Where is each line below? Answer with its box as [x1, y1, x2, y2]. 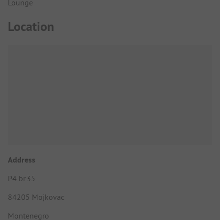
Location [8, 18, 54, 35]
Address [8, 154, 35, 165]
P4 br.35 [8, 173, 35, 183]
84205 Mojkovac [8, 192, 64, 202]
